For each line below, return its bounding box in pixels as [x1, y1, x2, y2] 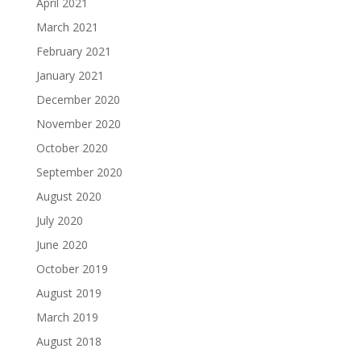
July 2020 [35, 213, 83, 228]
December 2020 [35, 92, 120, 107]
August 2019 [35, 285, 102, 301]
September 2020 [35, 164, 122, 180]
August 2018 [35, 334, 102, 349]
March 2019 [35, 309, 98, 325]
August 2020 [35, 189, 102, 204]
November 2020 [35, 116, 121, 131]
